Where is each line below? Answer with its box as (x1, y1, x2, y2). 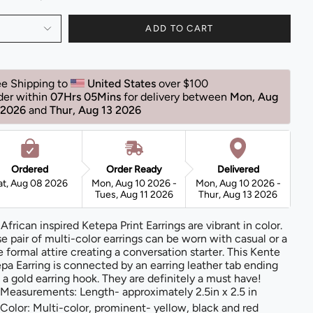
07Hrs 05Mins (50, 89, 121, 103)
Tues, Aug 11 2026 (94, 188, 173, 201)
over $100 (159, 76, 211, 90)
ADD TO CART (145, 23, 214, 34)
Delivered (217, 163, 259, 175)
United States (87, 76, 159, 90)
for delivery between (124, 89, 230, 103)
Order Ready (105, 163, 162, 175)
